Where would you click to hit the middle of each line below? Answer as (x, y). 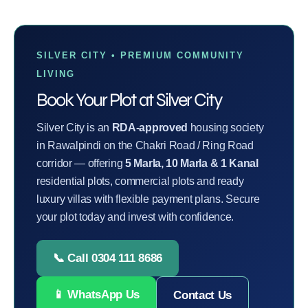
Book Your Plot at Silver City (129, 99)
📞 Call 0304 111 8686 (108, 258)
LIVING (56, 74)
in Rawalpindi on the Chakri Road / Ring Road (145, 145)
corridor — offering (81, 163)
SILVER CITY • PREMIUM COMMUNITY (140, 55)
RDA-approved (150, 127)
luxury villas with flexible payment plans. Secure (148, 199)
